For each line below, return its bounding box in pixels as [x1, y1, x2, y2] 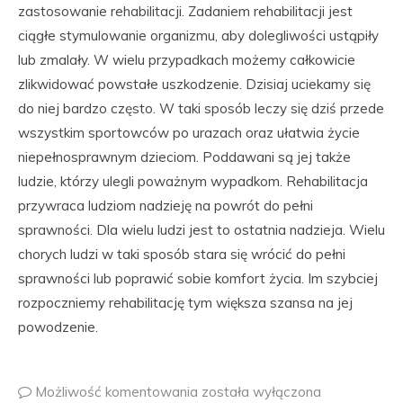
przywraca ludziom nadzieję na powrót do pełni [18, 197, 313, 214]
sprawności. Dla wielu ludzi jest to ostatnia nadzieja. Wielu [18, 221, 385, 238]
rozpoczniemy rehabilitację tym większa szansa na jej [18, 294, 353, 311]
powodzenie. [18, 318, 98, 336]
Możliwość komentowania [35, 383, 201, 400]
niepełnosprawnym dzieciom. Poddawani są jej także [18, 148, 351, 166]
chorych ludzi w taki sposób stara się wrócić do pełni [18, 246, 345, 263]
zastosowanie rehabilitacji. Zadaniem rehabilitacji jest [18, 3, 353, 20]
